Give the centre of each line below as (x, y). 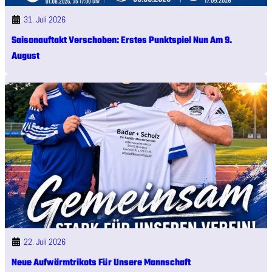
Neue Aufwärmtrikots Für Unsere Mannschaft (101, 263)
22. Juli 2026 (44, 241)
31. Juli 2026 (44, 19)
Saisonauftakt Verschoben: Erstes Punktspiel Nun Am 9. (121, 40)
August (25, 56)
